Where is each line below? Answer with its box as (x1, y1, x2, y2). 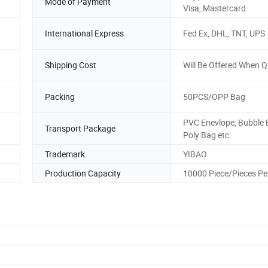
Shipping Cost (45, 59, 96, 71)
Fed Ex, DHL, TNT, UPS (183, 28, 265, 39)
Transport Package (45, 123, 115, 135)
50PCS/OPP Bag (183, 91, 245, 103)
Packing (45, 91, 75, 103)
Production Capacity (45, 167, 121, 179)
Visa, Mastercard (183, 2, 246, 14)
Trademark (45, 148, 85, 160)
